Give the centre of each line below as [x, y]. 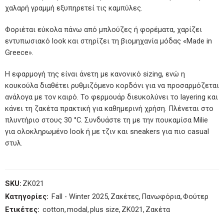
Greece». [19, 52]
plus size [104, 209]
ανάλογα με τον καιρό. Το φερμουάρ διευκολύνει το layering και [111, 97]
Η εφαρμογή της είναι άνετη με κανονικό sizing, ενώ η [95, 74]
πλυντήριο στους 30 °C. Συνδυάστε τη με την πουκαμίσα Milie [106, 120]
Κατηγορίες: [27, 196]
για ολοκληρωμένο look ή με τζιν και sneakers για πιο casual [107, 131]
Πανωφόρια [161, 196]
